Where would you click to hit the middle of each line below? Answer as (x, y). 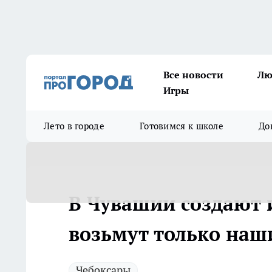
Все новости (193, 75)
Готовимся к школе (182, 126)
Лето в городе (74, 126)
